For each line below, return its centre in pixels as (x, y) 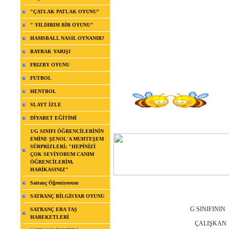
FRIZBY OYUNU (50, 65)
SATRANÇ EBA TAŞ (54, 210)
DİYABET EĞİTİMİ (53, 118)
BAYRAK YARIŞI (50, 52)
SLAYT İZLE (46, 105)
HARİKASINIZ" (49, 170)
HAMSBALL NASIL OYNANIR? (67, 38)
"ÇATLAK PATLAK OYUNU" (65, 12)
